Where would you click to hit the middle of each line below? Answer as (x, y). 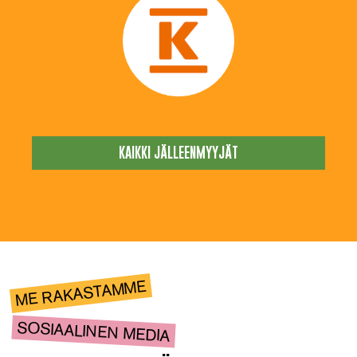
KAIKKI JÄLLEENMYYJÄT (178, 153)
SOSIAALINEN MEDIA (94, 331)
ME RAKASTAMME (81, 293)
